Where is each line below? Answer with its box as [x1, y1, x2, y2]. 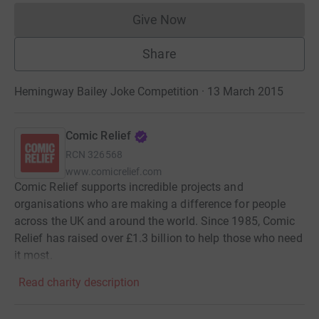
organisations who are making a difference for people [14, 197, 286, 211]
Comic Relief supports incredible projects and [14, 180, 244, 194]
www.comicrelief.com [66, 166, 162, 177]
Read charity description [19, 276, 140, 289]
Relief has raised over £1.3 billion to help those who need [14, 231, 303, 245]
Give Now [132, 12, 187, 27]
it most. [14, 249, 53, 262]
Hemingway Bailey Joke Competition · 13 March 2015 [14, 85, 283, 98]
